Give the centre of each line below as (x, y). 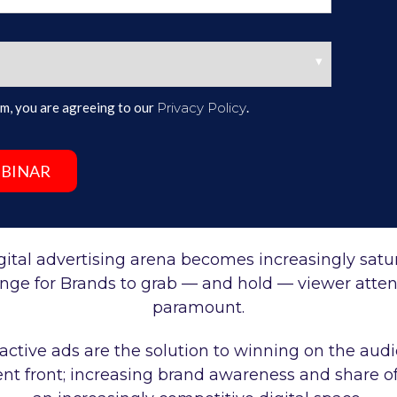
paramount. (198, 307)
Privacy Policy (202, 108)
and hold (237, 283)
